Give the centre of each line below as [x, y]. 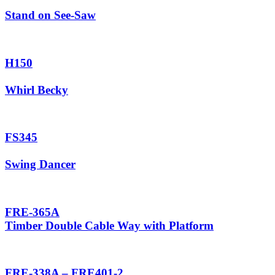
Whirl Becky [37, 90]
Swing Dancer [40, 165]
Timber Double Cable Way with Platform [109, 225]
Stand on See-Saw [50, 15]
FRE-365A [32, 212]
